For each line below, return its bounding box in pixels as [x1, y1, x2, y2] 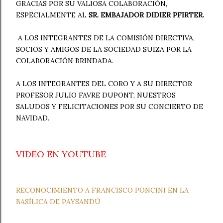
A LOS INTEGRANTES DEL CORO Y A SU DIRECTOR [16, 79, 192, 88]
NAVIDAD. [16, 113, 49, 122]
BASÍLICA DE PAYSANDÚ [16, 197, 101, 206]
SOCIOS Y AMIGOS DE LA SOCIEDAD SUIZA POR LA [16, 45, 192, 54]
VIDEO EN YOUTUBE [16, 148, 106, 160]
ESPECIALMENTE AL [16, 10, 89, 19]
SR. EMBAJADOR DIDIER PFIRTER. [89, 10, 206, 19]
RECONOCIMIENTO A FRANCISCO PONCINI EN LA [16, 186, 189, 195]
